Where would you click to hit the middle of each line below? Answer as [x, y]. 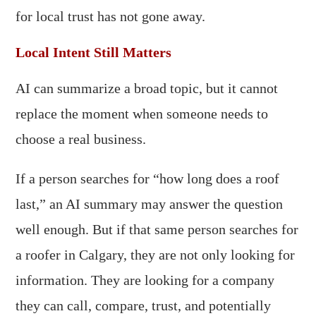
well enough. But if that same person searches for [157, 229]
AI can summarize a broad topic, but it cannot [147, 88]
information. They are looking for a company [145, 280]
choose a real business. [81, 139]
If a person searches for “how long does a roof [148, 178]
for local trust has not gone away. [111, 16]
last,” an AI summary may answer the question [150, 204]
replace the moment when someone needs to [142, 114]
